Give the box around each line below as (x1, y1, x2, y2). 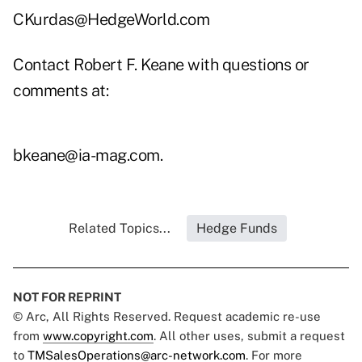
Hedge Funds (196, 221, 277, 237)
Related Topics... (69, 221, 170, 237)
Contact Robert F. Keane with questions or (13, 55, 309, 75)
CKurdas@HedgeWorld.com (13, 10, 209, 30)
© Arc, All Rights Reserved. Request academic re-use (13, 309, 321, 324)
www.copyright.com (43, 329, 154, 343)
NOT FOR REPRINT (13, 290, 121, 305)
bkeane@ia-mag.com (13, 145, 160, 166)
